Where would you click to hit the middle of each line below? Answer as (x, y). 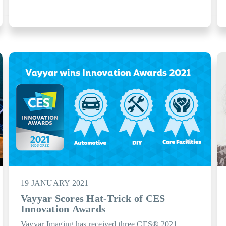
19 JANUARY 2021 (54, 183)
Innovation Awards (63, 209)
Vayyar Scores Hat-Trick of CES (93, 198)
